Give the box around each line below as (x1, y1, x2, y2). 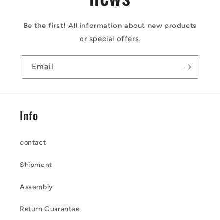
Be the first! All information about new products (23, 21, 197, 30)
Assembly (20, 183, 53, 192)
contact (20, 138, 46, 147)
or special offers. (80, 34, 140, 44)
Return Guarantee (20, 205, 80, 214)
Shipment (20, 161, 52, 169)
